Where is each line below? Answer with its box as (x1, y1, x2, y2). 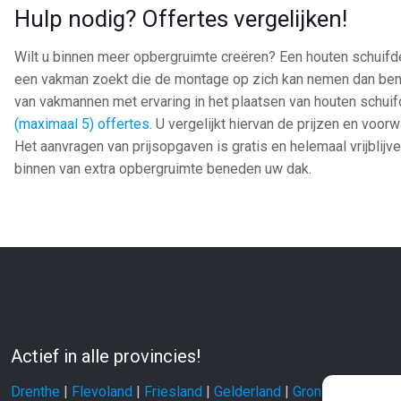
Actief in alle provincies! (10, 346, 200, 367)
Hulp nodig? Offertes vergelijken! (14, 5, 348, 32)
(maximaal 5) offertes (14, 115, 150, 132)
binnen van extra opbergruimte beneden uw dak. (14, 160, 312, 177)
